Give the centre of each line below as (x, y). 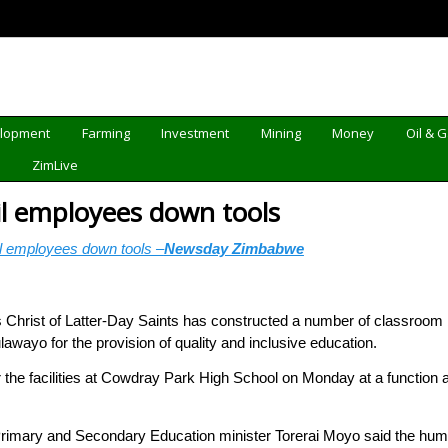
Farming (105, 133)
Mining (280, 133)
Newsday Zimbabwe (233, 248)
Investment (195, 133)
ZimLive (55, 165)
